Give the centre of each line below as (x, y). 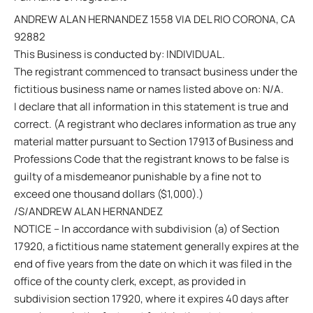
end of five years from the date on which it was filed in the (153, 264)
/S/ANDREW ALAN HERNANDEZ (88, 211)
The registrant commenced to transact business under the (156, 72)
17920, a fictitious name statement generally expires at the (156, 246)
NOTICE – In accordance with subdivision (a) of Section (147, 229)
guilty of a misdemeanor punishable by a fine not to (138, 176)
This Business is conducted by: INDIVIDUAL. (119, 54)
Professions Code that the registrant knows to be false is (152, 159)
